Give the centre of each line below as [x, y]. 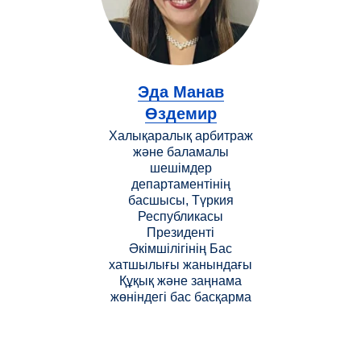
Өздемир [180, 113]
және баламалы [180, 151]
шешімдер [180, 168]
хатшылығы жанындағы [180, 264]
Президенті [180, 232]
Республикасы [180, 216]
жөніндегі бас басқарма [180, 297]
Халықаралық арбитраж [180, 135]
